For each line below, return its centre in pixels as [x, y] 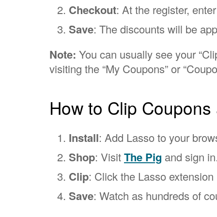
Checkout [93, 9]
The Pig [143, 157]
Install [84, 137]
